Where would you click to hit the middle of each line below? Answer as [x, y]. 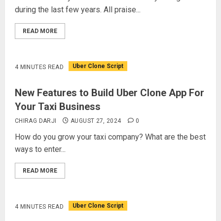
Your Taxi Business [58, 107]
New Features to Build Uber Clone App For [110, 93]
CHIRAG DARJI [36, 121]
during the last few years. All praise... [78, 10]
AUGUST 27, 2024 [96, 121]
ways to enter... [40, 149]
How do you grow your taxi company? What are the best [110, 137]
